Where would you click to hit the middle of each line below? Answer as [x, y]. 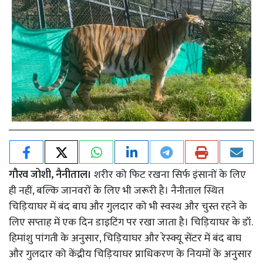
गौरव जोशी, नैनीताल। [51, 175]
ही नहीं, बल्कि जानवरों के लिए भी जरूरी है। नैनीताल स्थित [116, 190]
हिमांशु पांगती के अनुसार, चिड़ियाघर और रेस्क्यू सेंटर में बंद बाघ [125, 238]
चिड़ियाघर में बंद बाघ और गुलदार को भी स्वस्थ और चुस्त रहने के [128, 206]
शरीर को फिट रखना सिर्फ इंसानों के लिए [170, 175]
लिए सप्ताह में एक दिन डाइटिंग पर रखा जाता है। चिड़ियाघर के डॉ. [131, 222]
